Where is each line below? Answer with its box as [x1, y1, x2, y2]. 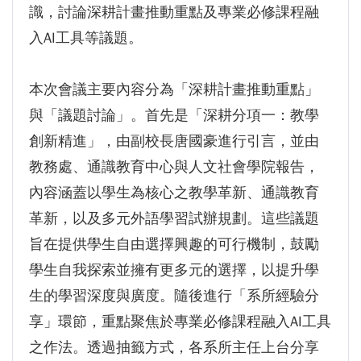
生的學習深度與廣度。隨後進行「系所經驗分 [29, 287, 319, 305]
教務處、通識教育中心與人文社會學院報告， [29, 158, 319, 176]
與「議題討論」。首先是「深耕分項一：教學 [29, 106, 319, 125]
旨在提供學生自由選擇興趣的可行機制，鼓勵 [29, 235, 319, 254]
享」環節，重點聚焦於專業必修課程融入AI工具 [29, 313, 331, 331]
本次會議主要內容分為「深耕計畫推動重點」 [29, 81, 319, 99]
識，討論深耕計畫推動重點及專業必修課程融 [29, 3, 319, 22]
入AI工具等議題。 [29, 29, 143, 48]
